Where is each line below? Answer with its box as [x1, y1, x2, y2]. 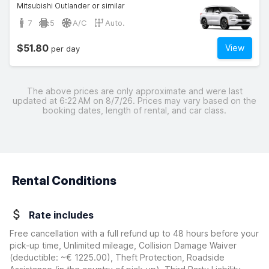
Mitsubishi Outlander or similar [17, 1, 125, 10]
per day [49, 44, 80, 53]
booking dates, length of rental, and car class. [43, 105, 226, 115]
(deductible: [10, 252, 61, 262]
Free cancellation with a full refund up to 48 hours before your [10, 228, 259, 238]
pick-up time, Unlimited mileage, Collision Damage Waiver [10, 240, 237, 250]
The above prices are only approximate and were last [26, 86, 243, 96]
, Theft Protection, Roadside [110, 252, 225, 262]
